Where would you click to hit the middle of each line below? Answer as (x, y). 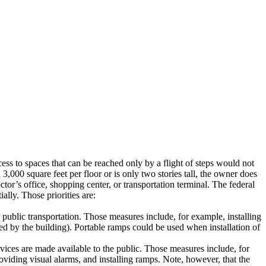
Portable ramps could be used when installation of (166, 227)
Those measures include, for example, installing (171, 216)
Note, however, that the (205, 259)
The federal (232, 184)
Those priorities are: (57, 195)
